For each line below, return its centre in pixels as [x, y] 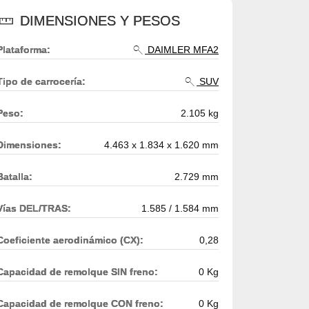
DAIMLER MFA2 [182, 49]
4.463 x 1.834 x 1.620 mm [161, 144]
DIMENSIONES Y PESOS [98, 20]
